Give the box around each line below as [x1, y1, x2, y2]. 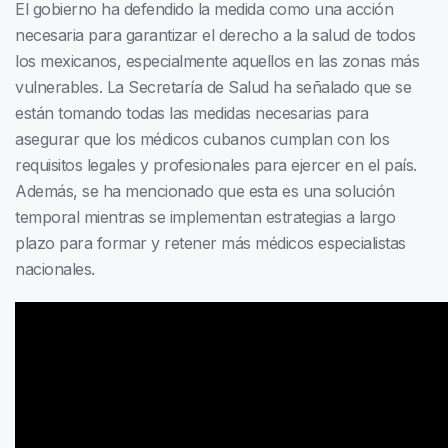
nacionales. [15, 259, 95, 280]
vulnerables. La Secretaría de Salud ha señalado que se [15, 77, 411, 98]
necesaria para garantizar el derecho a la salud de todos [15, 25, 415, 46]
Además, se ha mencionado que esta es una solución [15, 181, 395, 202]
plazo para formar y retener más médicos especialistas [15, 233, 406, 254]
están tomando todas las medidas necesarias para [15, 103, 369, 124]
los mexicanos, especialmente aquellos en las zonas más [15, 51, 419, 72]
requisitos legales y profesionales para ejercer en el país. [15, 155, 417, 176]
